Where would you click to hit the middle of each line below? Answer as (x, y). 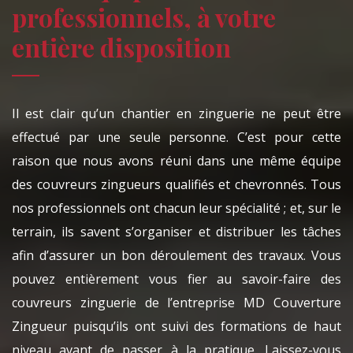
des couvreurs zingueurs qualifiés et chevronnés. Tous (176, 185)
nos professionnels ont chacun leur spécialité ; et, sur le (176, 208)
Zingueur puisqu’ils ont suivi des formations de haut (176, 327)
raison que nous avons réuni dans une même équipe (176, 161)
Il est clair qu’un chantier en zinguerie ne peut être (176, 114)
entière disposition (121, 47)
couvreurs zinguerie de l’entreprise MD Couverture (176, 303)
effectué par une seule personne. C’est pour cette (176, 137)
